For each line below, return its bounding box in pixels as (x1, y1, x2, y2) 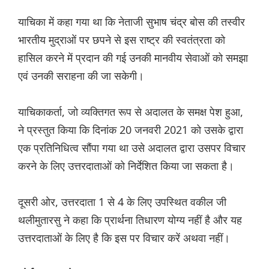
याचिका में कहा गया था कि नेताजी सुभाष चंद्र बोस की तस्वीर (18, 14, 245, 29)
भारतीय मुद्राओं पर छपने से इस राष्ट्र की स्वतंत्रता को (18, 32, 225, 47)
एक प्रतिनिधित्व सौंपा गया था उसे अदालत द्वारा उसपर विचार (18, 141, 246, 156)
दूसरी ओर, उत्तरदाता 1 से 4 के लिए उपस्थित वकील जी (18, 195, 226, 210)
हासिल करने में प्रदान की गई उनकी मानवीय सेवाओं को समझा (18, 50, 248, 65)
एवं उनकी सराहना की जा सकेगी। (18, 68, 144, 83)
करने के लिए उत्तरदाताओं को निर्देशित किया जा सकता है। (18, 159, 234, 174)
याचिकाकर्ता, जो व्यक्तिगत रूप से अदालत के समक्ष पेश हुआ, (18, 104, 243, 119)
